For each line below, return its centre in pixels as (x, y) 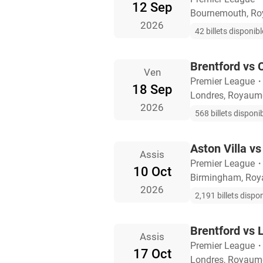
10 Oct (152, 172)
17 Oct (152, 254)
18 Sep (152, 90)
